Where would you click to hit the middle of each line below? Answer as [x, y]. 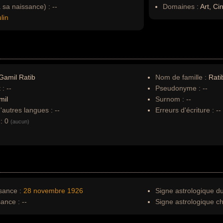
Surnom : [170, 99]
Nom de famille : [182, 77]
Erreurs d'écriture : [186, 110]
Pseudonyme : [178, 88]
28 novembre [44, 191]
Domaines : [181, 6]
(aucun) [20, 121]
